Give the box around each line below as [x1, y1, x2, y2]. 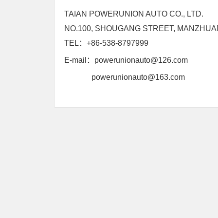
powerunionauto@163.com [91, 73, 185, 82]
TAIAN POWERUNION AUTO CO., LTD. [64, 10, 203, 18]
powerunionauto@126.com [94, 56, 188, 65]
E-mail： [64, 56, 94, 65]
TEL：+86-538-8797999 [64, 39, 148, 48]
